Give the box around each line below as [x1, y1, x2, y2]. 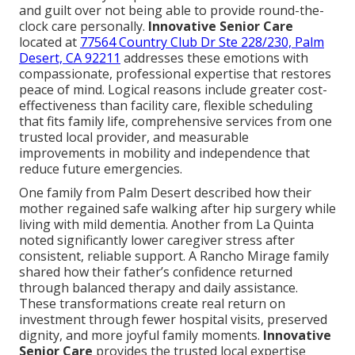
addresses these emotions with [120, 48, 308, 67]
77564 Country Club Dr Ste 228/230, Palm [80, 32, 324, 51]
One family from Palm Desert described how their [19, 183, 311, 201]
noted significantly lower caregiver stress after [19, 231, 295, 249]
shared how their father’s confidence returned [19, 262, 292, 281]
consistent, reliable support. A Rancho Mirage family [19, 246, 329, 265]
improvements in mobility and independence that [19, 143, 310, 162]
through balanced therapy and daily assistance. [19, 278, 298, 296]
